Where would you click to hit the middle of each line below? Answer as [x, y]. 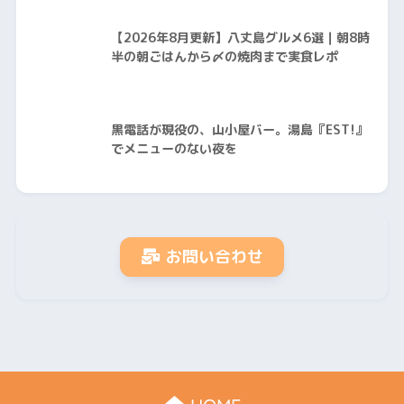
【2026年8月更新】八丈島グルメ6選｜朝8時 [240, 38]
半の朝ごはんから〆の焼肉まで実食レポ [224, 57]
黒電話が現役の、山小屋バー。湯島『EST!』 [239, 130]
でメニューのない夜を [174, 149]
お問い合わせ [215, 257]
